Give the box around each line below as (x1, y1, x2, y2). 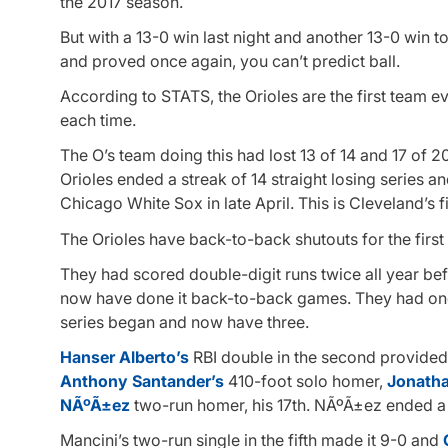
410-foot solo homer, (224, 370, 387, 391)
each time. (60, 110, 136, 131)
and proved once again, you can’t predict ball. (60, 50, 400, 71)
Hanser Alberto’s (60, 346, 189, 367)
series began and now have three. (60, 311, 309, 332)
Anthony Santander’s (60, 370, 224, 391)
